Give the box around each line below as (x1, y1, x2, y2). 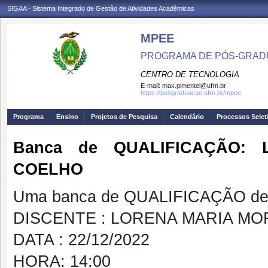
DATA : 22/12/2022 (13, 231, 150, 249)
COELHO (13, 160, 83, 178)
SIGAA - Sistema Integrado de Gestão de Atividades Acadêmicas (7, 5, 194, 12)
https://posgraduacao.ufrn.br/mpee (141, 89, 241, 96)
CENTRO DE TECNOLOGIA (141, 70, 239, 79)
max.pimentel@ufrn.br (162, 82, 226, 89)
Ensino (56, 113, 78, 120)
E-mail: (141, 82, 162, 89)
